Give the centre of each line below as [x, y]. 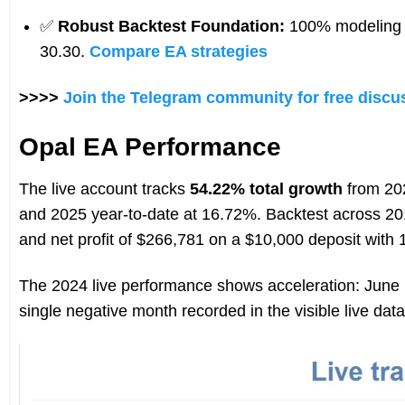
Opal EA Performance [150, 146]
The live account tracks [104, 188]
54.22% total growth [266, 188]
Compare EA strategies [178, 51]
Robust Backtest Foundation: [171, 26]
